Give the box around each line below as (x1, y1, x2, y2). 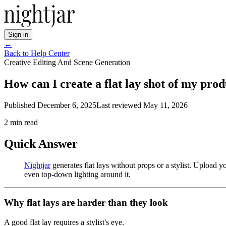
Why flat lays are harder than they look (4, 197, 168, 208)
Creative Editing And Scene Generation (4, 58, 130, 67)
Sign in (8, 31, 28, 38)
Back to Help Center (4, 49, 70, 58)
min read (8, 118, 38, 127)
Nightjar (24, 160, 50, 169)
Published (4, 100, 37, 109)
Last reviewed (96, 100, 141, 109)
